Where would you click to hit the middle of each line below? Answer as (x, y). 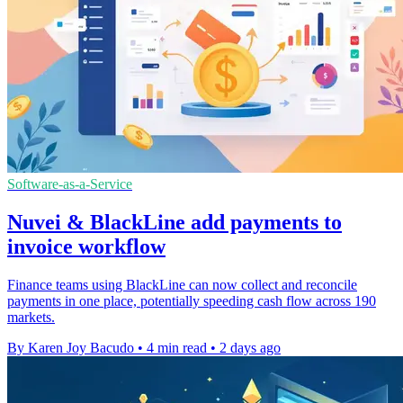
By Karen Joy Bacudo (71, 347)
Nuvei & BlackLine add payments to (175, 222)
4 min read (177, 347)
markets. (31, 317)
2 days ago (250, 347)
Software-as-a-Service (70, 184)
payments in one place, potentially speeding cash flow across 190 (192, 300)
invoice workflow (86, 246)
